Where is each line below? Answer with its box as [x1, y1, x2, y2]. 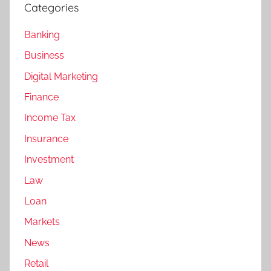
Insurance [24, 132, 68, 145]
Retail [24, 258, 48, 270]
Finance [24, 91, 59, 103]
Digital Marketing [24, 70, 98, 82]
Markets [24, 216, 60, 228]
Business [24, 50, 64, 62]
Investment [24, 154, 74, 166]
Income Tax [24, 112, 76, 124]
